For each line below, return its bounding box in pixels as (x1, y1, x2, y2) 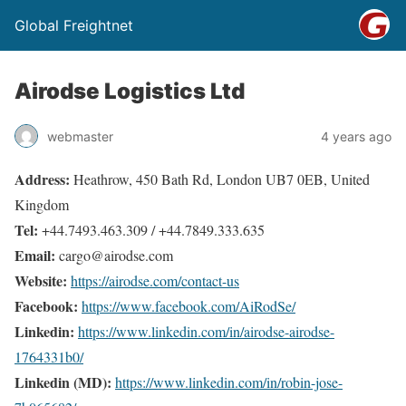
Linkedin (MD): (14, 372, 111, 392)
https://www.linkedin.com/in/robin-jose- (115, 372, 343, 391)
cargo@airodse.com (55, 246, 173, 265)
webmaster (47, 128, 113, 144)
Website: (14, 270, 67, 291)
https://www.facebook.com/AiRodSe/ (82, 296, 295, 315)
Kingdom (14, 195, 69, 214)
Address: (14, 169, 70, 189)
